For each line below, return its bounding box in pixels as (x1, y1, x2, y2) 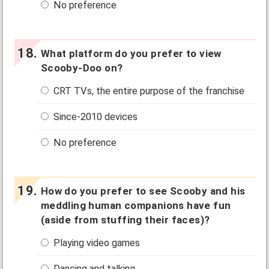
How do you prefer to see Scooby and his (40, 185, 246, 198)
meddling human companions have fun (40, 199, 231, 212)
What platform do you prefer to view (40, 47, 222, 59)
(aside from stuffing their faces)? (40, 214, 210, 226)
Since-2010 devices (51, 110, 138, 122)
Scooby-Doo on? (40, 61, 123, 74)
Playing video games (51, 237, 141, 249)
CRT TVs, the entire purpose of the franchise (51, 85, 245, 97)
